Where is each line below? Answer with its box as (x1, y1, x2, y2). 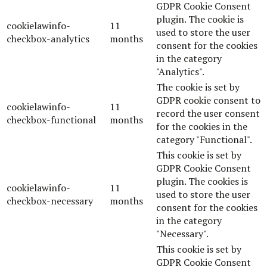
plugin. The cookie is (156, 12, 244, 26)
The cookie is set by (156, 80, 240, 94)
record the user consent (156, 106, 260, 120)
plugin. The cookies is (156, 174, 248, 188)
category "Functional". (156, 132, 252, 146)
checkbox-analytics (7, 32, 89, 45)
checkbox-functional (7, 113, 96, 126)
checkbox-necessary (7, 194, 93, 207)
